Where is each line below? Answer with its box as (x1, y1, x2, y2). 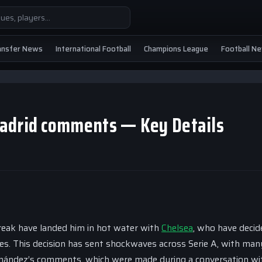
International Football (56, 42, 131, 55)
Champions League (144, 42, 208, 55)
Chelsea (161, 220, 193, 235)
